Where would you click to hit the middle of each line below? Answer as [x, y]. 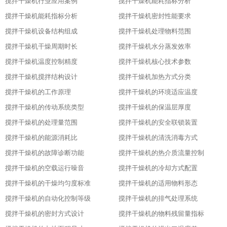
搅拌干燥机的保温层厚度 [155, 107]
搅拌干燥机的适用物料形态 [158, 183]
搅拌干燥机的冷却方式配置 [158, 168]
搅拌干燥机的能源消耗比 [41, 138]
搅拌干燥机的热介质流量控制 [161, 153]
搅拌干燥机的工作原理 [38, 92]
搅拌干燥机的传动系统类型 [45, 107]
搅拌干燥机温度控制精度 [41, 62]
